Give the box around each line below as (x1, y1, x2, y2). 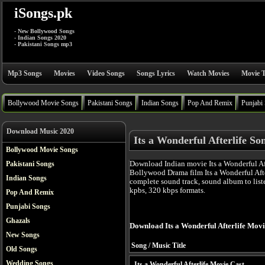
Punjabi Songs (6, 202, 50, 211)
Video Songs (87, 69, 125, 77)
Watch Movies (187, 69, 230, 77)
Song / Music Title (131, 241, 186, 250)
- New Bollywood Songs (14, 28, 75, 34)
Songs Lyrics (137, 69, 175, 77)
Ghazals (6, 216, 30, 225)
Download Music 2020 (7, 127, 74, 135)
